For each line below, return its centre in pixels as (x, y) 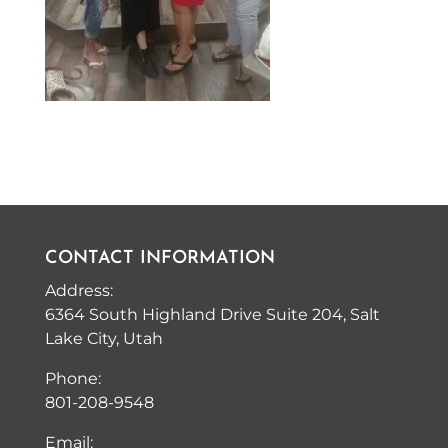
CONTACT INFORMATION (159, 259)
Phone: (72, 379)
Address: (78, 291)
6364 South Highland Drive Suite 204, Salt (212, 315)
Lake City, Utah (103, 339)
